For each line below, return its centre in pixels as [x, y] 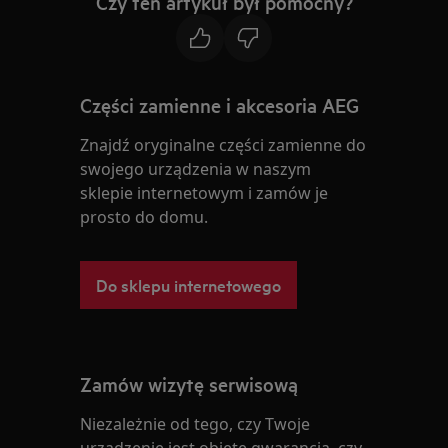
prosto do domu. [144, 216]
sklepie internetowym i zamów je [204, 192]
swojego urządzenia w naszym [196, 168]
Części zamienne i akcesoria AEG [220, 104]
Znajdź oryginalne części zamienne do [223, 144]
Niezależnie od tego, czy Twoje [195, 423]
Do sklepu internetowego [189, 284]
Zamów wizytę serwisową [189, 383]
